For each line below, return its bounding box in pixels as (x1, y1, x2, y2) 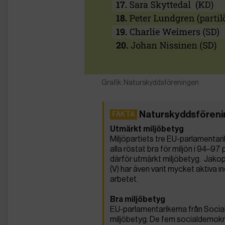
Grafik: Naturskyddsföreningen (101, 78, 199, 87)
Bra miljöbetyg (110, 194, 165, 204)
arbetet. (110, 174, 138, 184)
